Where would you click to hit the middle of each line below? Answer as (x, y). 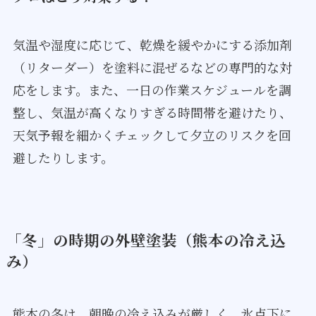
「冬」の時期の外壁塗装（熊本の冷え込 (146, 239)
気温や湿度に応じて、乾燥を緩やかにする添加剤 (152, 44)
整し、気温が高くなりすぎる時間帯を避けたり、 (152, 112)
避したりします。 (63, 157)
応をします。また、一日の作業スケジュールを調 (152, 89)
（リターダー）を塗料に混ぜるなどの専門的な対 (152, 67)
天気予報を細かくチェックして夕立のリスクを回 (152, 134)
